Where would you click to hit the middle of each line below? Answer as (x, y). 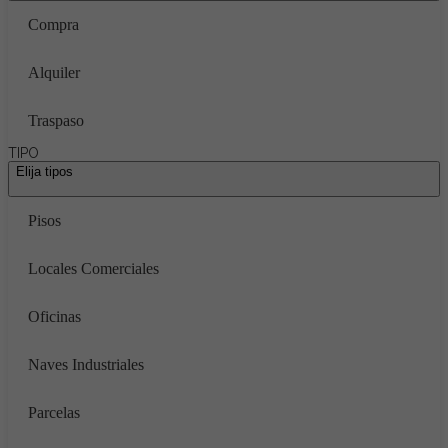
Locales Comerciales (93, 268)
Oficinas (54, 316)
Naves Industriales (86, 364)
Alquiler (54, 72)
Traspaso (56, 120)
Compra (53, 24)
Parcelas (54, 412)
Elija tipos (44, 171)
